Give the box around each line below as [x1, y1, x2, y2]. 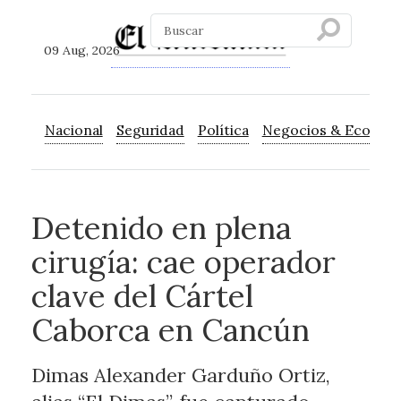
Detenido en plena [30, 208, 292, 248]
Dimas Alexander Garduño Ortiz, [30, 363, 330, 388]
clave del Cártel [30, 276, 253, 316]
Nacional [44, 121, 103, 140]
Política [197, 121, 249, 140]
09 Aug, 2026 [44, 42, 121, 59]
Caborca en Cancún [30, 310, 310, 350]
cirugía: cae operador [30, 242, 336, 282]
